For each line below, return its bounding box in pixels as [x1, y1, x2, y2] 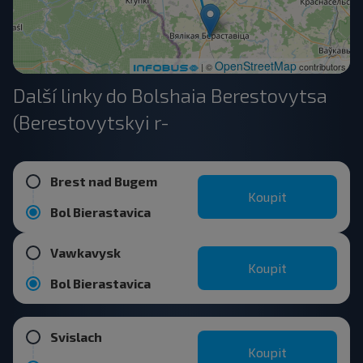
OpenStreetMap [215, 58, 297, 74]
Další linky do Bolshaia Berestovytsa [13, 83, 327, 107]
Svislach [50, 329, 102, 344]
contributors [297, 60, 346, 73]
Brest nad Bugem [50, 173, 157, 189]
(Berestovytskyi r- [13, 110, 169, 134]
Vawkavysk [50, 245, 121, 260]
